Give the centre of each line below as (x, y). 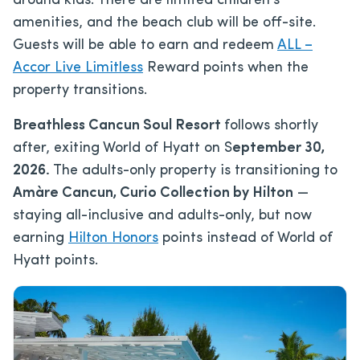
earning (41, 238)
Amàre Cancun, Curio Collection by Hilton (153, 193)
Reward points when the (226, 67)
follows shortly (271, 125)
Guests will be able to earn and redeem (145, 45)
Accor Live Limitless (78, 67)
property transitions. (80, 90)
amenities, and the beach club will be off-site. (164, 22)
